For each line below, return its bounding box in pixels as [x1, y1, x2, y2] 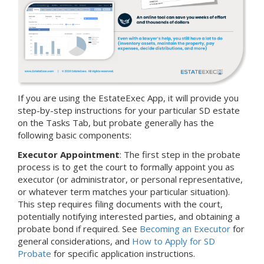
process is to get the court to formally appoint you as [18, 160, 235, 173]
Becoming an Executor [140, 222, 230, 235]
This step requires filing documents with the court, [18, 197, 223, 210]
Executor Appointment [18, 148, 120, 160]
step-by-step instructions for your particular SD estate [18, 104, 240, 116]
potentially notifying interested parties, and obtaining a [18, 210, 240, 222]
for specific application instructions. [51, 247, 195, 259]
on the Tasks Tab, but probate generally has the [18, 116, 214, 128]
